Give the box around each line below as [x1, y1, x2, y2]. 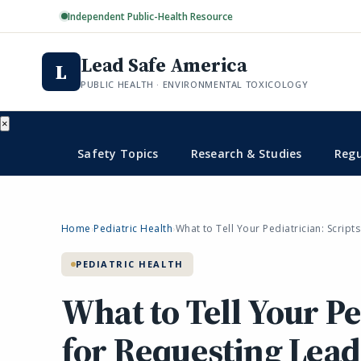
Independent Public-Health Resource [68, 9, 233, 23]
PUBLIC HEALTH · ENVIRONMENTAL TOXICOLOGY [81, 78, 309, 90]
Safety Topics [77, 146, 159, 161]
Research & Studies [190, 146, 302, 161]
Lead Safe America [81, 52, 247, 78]
